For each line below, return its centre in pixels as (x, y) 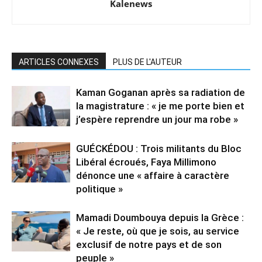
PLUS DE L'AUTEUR (147, 62)
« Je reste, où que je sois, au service (158, 231)
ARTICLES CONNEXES (59, 62)
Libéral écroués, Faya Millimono (146, 162)
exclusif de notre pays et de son (149, 245)
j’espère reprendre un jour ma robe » (157, 120)
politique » (99, 189)
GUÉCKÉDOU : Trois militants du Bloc (159, 149)
